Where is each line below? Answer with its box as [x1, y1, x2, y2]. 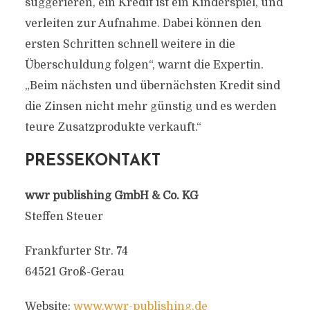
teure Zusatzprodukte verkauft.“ [24, 121, 201, 134]
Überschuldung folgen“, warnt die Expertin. [24, 59, 264, 71]
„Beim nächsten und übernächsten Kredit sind [24, 80, 280, 92]
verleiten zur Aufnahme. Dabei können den [24, 17, 262, 30]
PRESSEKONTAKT [24, 154, 161, 170]
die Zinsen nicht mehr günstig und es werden [24, 100, 277, 113]
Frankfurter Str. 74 [24, 245, 128, 257]
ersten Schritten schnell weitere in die [24, 38, 235, 51]
